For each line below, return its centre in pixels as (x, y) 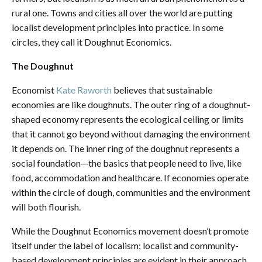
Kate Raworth (84, 90)
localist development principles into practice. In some (118, 27)
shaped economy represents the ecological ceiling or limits (128, 119)
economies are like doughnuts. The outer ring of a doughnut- (131, 105)
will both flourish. (46, 207)
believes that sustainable (162, 90)
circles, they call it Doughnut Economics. (92, 42)
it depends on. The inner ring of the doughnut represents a (125, 149)
